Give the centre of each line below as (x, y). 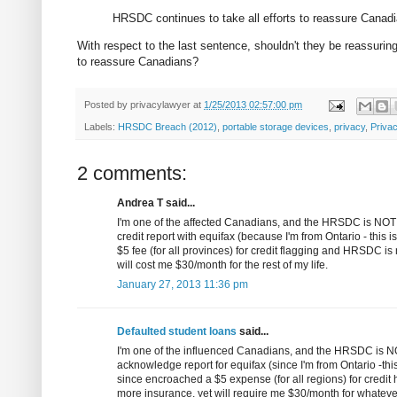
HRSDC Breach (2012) (167, 126)
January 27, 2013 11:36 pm (183, 284)
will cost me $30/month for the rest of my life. (222, 265)
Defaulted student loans (177, 331)
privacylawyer (160, 105)
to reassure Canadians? (138, 62)
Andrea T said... (156, 202)
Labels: (101, 126)
